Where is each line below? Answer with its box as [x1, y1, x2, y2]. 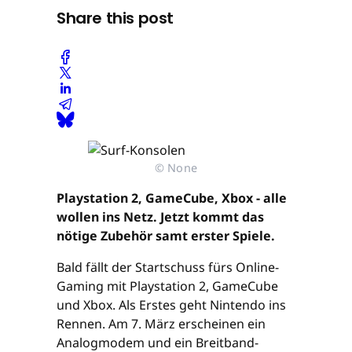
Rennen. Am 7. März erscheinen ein [57, 314, 266, 332]
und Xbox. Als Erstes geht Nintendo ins [57, 295, 286, 313]
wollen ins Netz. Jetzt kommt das [57, 207, 264, 225]
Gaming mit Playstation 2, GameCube [57, 277, 278, 295]
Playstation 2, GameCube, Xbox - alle [57, 189, 287, 207]
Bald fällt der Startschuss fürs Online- [57, 258, 279, 276]
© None [154, 159, 198, 175]
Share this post [57, 7, 174, 30]
